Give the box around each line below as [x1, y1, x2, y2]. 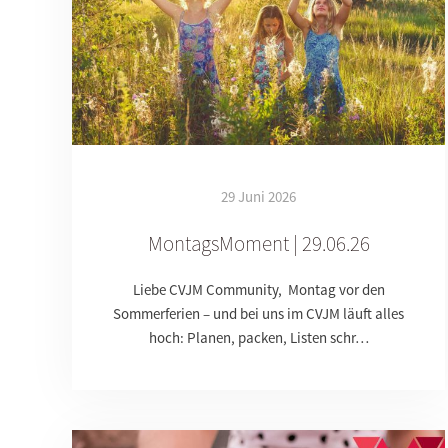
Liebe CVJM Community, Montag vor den [132, 280, 385, 300]
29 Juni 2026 [221, 187, 297, 207]
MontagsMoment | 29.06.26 [147, 230, 370, 258]
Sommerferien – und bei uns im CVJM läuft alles [113, 304, 405, 324]
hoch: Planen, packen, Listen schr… [148, 328, 369, 348]
